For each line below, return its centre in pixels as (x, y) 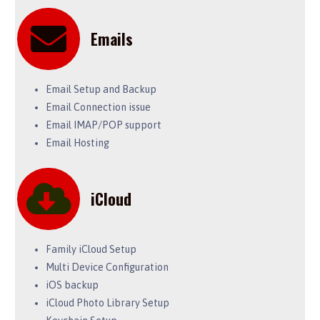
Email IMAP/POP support (103, 125)
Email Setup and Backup (101, 90)
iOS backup (72, 285)
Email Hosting (77, 143)
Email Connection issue (98, 107)
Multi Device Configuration (107, 267)
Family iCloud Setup (91, 249)
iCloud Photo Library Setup (107, 302)
